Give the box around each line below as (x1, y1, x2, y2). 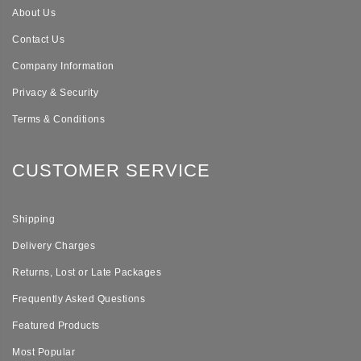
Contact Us (12, 34, 64, 46)
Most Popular (12, 346, 75, 359)
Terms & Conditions (12, 114, 105, 126)
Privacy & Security (12, 87, 98, 99)
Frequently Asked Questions (12, 293, 145, 305)
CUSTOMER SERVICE (12, 160, 210, 181)
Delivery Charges (12, 240, 95, 252)
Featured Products (12, 320, 100, 332)
